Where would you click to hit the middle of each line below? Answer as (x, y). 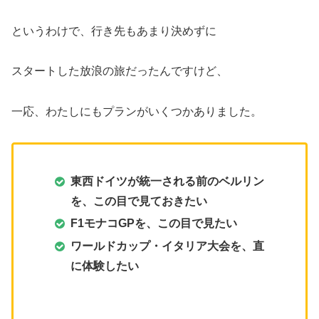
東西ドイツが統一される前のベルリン (168, 182)
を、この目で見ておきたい (139, 202)
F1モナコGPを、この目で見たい (154, 224)
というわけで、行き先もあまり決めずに (114, 31)
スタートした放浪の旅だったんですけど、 (120, 71)
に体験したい (105, 266)
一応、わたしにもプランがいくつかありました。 (137, 112)
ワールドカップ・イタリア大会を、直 (168, 246)
